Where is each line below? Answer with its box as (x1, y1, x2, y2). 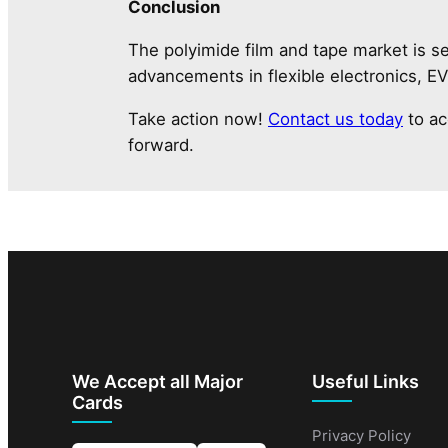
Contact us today (268, 108, 403, 129)
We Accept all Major (72, 370, 243, 392)
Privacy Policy (312, 425, 411, 445)
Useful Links (312, 370, 419, 392)
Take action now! (128, 108, 268, 129)
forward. (128, 134, 194, 155)
